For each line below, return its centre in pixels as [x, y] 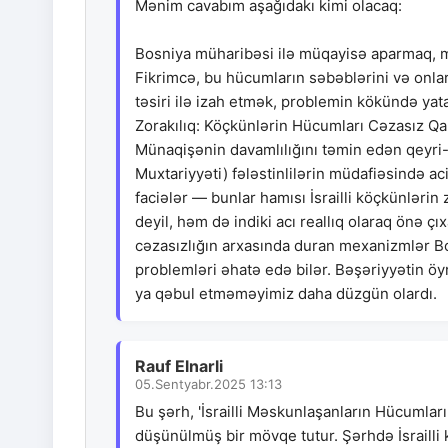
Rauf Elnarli [179, 366]
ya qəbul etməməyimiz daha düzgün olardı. [286, 294]
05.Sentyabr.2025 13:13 [208, 384]
